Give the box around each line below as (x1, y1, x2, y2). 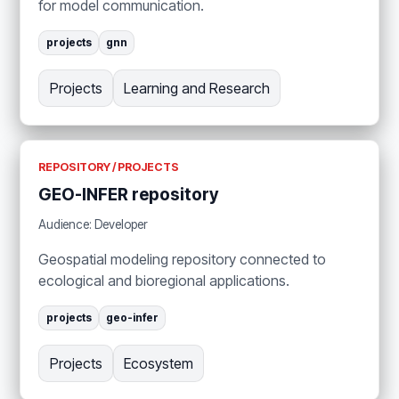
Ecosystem (123, 354, 193, 373)
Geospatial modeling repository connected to (38, 250, 327, 269)
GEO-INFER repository (38, 183, 219, 205)
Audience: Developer (38, 217, 149, 232)
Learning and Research (123, 78, 270, 97)
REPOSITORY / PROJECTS (38, 159, 180, 174)
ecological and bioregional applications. (38, 272, 290, 290)
